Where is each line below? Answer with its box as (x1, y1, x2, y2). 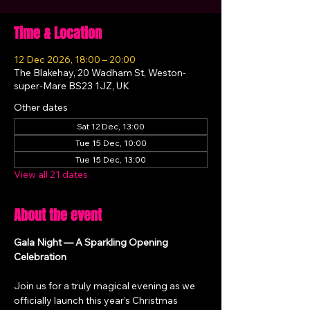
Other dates (14, 101, 68, 113)
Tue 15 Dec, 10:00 (75, 138, 147, 148)
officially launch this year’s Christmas (14, 294, 180, 307)
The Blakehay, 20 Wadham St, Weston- (14, 66, 186, 79)
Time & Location (14, 23, 102, 44)
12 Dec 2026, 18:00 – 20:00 (14, 53, 136, 66)
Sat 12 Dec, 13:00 (77, 121, 145, 131)
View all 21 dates (14, 168, 88, 181)
